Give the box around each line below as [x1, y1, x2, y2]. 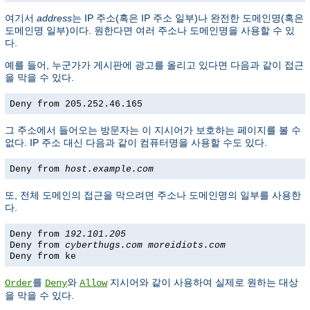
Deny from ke [10, 251, 76, 262]
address [37, 12, 72, 24]
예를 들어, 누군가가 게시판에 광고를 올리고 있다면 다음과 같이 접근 [5, 60, 304, 71]
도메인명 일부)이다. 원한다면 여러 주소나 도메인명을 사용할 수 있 [5, 25, 295, 37]
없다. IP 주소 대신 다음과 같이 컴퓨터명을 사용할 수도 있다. [5, 137, 267, 149]
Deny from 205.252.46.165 [10, 99, 143, 110]
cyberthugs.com [65, 240, 143, 251]
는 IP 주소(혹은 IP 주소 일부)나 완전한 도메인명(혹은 [72, 12, 304, 24]
